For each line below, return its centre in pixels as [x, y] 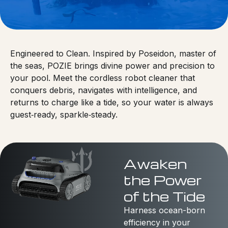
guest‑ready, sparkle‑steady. [64, 114]
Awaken [155, 163]
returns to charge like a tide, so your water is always [112, 102]
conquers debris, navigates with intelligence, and [104, 90]
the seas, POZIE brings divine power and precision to [112, 65]
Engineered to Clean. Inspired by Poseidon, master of [113, 53]
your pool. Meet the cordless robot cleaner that [103, 78]
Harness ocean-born [164, 210]
